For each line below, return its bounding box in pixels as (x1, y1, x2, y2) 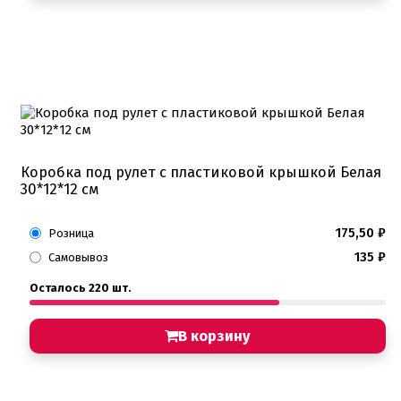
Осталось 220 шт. (30, 280, 132, 294)
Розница (48, 226, 94, 240)
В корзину (178, 327, 251, 345)
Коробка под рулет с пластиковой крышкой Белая (21, 163, 381, 181)
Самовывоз (48, 250, 108, 264)
